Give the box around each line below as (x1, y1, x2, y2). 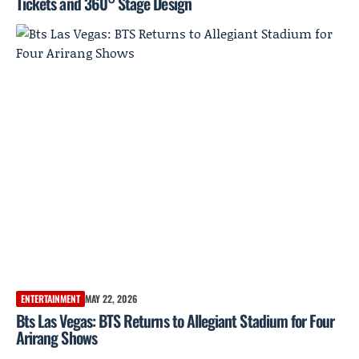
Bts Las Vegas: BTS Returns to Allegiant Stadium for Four (16, 308, 335, 333)
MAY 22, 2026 (85, 291, 137, 305)
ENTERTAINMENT (21, 291, 80, 305)
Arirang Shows (16, 325, 97, 349)
